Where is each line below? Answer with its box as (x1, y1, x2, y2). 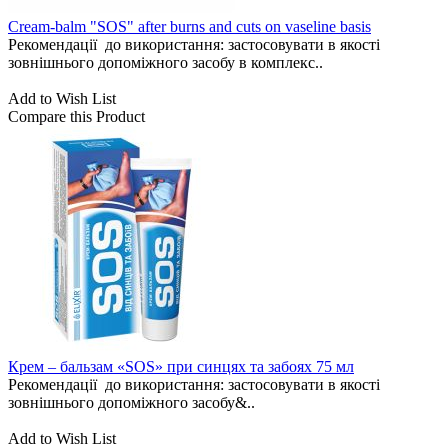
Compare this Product (8, 108, 145, 126)
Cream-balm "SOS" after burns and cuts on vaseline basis (8, 18, 371, 36)
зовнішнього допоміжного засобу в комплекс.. (8, 54, 323, 72)
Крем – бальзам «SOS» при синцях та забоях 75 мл (8, 358, 354, 376)
